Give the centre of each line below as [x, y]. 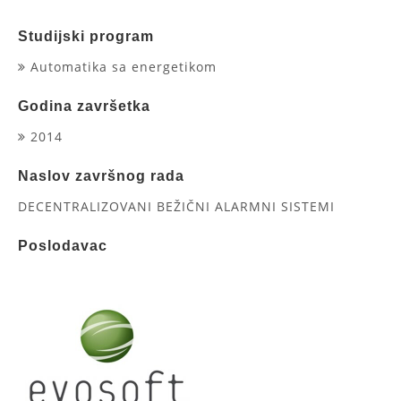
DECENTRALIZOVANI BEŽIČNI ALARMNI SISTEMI [176, 206]
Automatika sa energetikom [121, 66]
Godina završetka [84, 106]
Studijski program [86, 36]
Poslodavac [63, 245]
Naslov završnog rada [101, 175]
